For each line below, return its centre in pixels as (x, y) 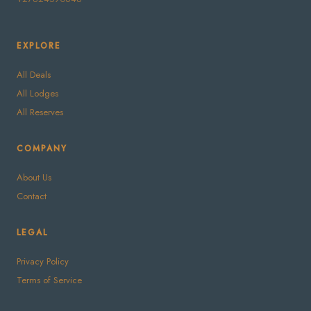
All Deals (34, 75)
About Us (34, 177)
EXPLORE (39, 46)
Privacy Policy (43, 261)
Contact (32, 196)
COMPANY (42, 149)
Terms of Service (49, 280)
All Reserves (40, 112)
